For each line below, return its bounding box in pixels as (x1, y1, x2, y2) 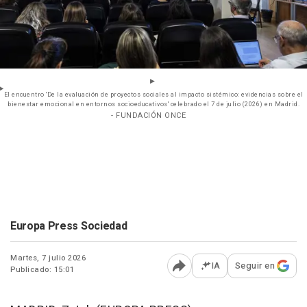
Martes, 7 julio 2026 (10, 252, 86, 265)
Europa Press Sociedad (10, 218, 127, 235)
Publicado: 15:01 (10, 264, 74, 276)
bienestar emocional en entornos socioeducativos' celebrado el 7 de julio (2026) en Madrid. (8, 100, 299, 110)
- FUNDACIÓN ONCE (111, 110, 186, 122)
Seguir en (234, 259, 275, 273)
